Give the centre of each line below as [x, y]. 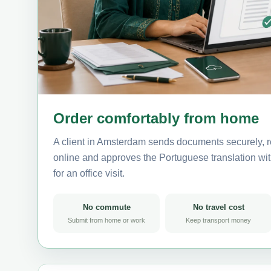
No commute [106, 207]
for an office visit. [89, 173]
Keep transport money [218, 220]
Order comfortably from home [156, 118]
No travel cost [218, 207]
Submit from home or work [106, 220]
